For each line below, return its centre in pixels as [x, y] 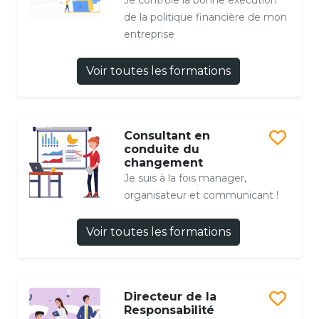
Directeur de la [170, 296]
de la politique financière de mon [205, 17]
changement [163, 162]
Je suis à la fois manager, [185, 178]
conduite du [161, 149]
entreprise [149, 34]
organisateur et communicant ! [201, 195]
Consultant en [167, 135]
